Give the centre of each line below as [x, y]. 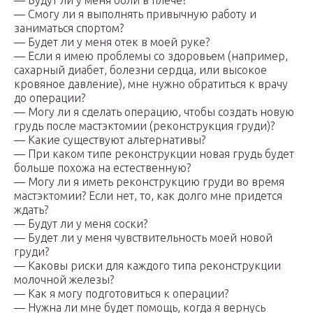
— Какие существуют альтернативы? [110, 140]
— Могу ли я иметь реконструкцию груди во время [149, 182]
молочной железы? [64, 280]
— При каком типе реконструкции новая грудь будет [154, 154]
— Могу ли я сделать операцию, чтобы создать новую [154, 112]
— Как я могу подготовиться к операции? [121, 294]
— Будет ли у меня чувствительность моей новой [143, 238]
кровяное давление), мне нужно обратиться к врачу [151, 84]
